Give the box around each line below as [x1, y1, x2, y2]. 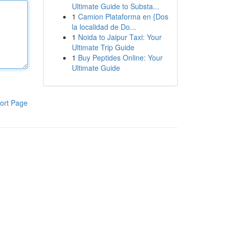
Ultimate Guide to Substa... [71, 1, 159, 11]
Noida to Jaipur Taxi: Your [78, 32, 162, 42]
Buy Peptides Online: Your [78, 52, 163, 63]
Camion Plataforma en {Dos [78, 11, 168, 22]
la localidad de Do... [71, 22, 136, 32]
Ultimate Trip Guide [71, 42, 135, 52]
